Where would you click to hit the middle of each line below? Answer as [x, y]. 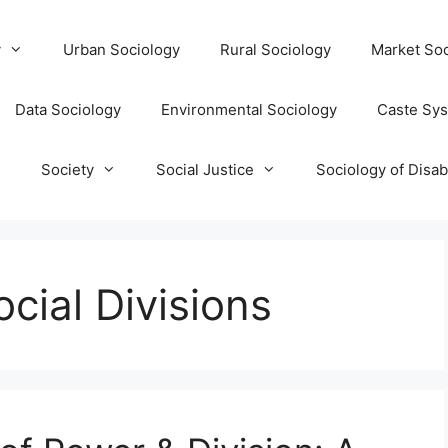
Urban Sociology [121, 49]
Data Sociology [68, 109]
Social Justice [205, 169]
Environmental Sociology [249, 109]
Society [67, 169]
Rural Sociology [275, 49]
